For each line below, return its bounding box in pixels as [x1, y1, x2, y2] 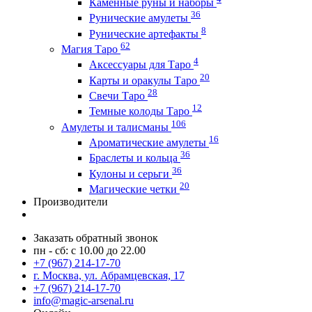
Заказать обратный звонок [33, 231, 158, 244]
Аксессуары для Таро [89, 58, 194, 71]
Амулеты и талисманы [61, 120, 171, 133]
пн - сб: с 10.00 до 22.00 [33, 244, 146, 256]
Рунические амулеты [89, 12, 191, 24]
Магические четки [89, 182, 180, 195]
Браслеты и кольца [89, 152, 180, 164]
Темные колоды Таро [89, 105, 192, 118]
